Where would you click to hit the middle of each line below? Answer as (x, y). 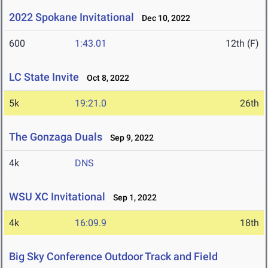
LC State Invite (44, 77)
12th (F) (242, 44)
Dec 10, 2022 (163, 18)
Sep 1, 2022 (132, 198)
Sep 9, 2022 (129, 138)
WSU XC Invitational (57, 197)
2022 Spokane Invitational (71, 17)
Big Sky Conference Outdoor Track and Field (113, 257)
